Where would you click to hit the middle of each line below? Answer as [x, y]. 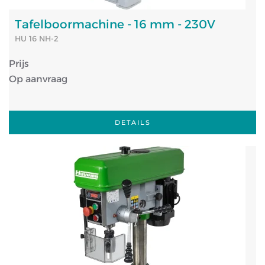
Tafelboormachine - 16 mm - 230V [115, 24]
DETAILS [132, 122]
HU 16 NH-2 [37, 38]
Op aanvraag [38, 79]
